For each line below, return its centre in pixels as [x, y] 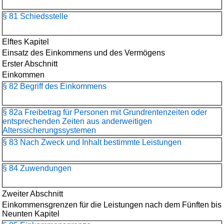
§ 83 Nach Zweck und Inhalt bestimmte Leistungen [92, 142]
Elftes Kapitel [25, 42]
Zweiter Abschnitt [32, 194]
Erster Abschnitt [30, 64]
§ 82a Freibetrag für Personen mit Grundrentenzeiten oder [105, 112]
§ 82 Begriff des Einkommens [54, 86]
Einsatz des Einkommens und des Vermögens [83, 53]
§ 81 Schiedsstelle [35, 16]
